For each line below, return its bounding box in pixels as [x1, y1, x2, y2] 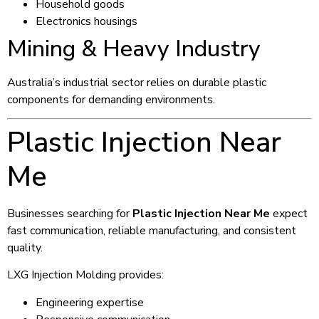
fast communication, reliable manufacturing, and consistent [7, 222, 296, 239]
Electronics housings [36, 13, 137, 29]
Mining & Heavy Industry [7, 33, 261, 64]
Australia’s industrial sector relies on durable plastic [7, 74, 266, 90]
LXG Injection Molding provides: [7, 267, 164, 283]
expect [270, 205, 308, 221]
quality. [7, 239, 43, 256]
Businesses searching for [7, 205, 132, 221]
